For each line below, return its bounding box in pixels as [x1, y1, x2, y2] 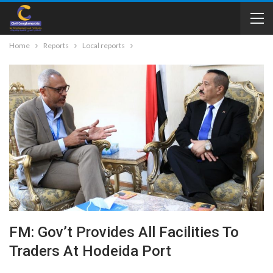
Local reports [82, 41, 125, 50]
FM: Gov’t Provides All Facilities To [9, 223, 239, 241]
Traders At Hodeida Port [9, 242, 171, 260]
